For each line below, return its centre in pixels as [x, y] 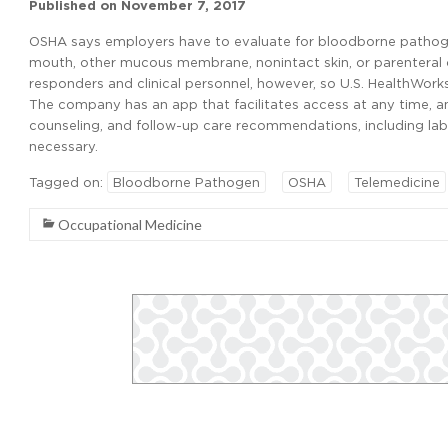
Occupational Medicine [130, 224]
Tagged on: [68, 182]
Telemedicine [397, 182]
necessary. [63, 146]
